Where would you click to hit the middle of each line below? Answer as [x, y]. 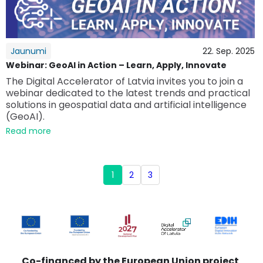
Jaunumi [28, 51]
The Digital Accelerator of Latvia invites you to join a [124, 81]
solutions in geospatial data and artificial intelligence [126, 104]
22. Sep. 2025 [229, 51]
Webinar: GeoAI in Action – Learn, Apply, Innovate [116, 65]
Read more [28, 131]
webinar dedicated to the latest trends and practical [128, 93]
